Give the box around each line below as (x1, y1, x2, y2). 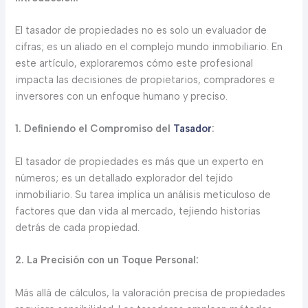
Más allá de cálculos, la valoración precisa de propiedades (15, 286, 286, 299)
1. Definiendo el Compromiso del (15, 122, 174, 135)
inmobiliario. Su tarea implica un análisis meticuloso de (15, 188, 272, 201)
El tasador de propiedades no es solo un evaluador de (15, 24, 267, 37)
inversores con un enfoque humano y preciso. (15, 90, 228, 103)
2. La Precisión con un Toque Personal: (15, 254, 199, 267)
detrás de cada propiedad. (15, 221, 140, 234)
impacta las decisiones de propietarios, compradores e (15, 74, 276, 87)
